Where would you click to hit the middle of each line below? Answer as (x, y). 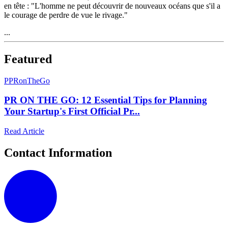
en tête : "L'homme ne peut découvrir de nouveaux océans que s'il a (112, 6)
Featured (28, 59)
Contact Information (58, 152)
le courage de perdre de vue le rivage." (66, 15)
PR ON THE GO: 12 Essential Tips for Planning (106, 100)
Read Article (24, 131)
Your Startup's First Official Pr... (72, 111)
